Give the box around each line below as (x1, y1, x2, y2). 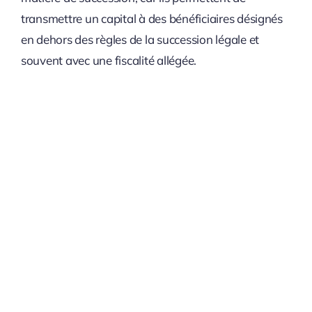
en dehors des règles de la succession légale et (20, 31, 259, 47)
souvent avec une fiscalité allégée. (20, 52, 197, 68)
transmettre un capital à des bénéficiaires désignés (20, 10, 283, 26)
